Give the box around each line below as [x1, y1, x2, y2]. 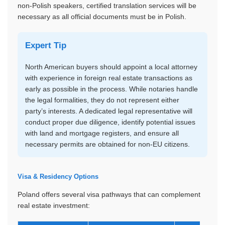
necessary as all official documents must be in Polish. [18, 13, 186, 21]
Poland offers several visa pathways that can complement [18, 190, 200, 198]
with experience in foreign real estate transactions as [25, 74, 192, 82]
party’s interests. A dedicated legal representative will [25, 107, 192, 115]
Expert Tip [25, 41, 66, 50]
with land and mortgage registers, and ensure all [25, 129, 179, 137]
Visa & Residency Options [18, 173, 98, 180]
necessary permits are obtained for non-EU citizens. [25, 140, 190, 148]
